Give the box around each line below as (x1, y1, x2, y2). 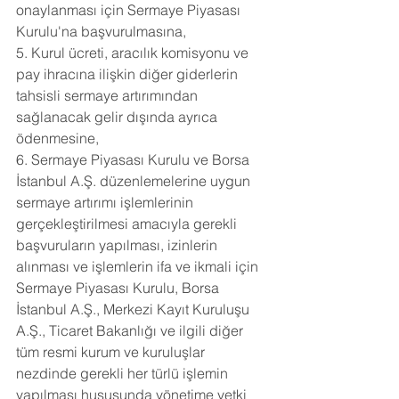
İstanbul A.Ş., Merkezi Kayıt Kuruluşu (16, 300, 253, 318)
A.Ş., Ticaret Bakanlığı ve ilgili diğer (16, 322, 247, 339)
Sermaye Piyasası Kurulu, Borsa (16, 279, 223, 297)
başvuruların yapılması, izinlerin (16, 236, 221, 254)
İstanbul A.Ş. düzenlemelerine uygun (16, 172, 254, 190)
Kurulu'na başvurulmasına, (16, 22, 186, 40)
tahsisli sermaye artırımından (16, 86, 201, 104)
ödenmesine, (16, 129, 99, 147)
